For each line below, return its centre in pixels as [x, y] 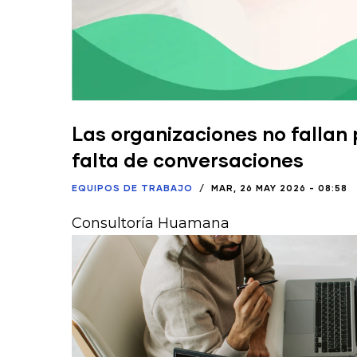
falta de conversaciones [188, 159]
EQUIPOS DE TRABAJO [132, 187]
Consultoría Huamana [151, 223]
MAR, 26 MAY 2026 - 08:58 [279, 187]
